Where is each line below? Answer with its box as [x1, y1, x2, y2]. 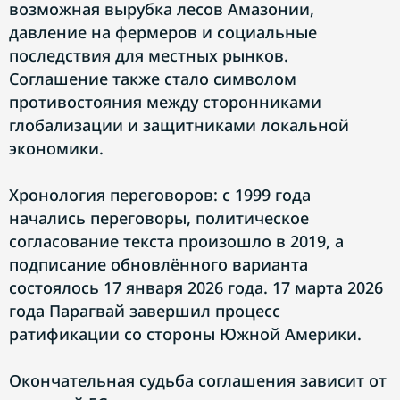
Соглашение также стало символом [9, 68, 296, 89]
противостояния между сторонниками [9, 91, 321, 112]
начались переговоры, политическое [9, 207, 309, 229]
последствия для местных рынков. [9, 45, 288, 66]
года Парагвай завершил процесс [9, 300, 280, 321]
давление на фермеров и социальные [9, 21, 317, 43]
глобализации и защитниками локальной [9, 114, 349, 136]
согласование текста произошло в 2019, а [9, 230, 344, 252]
